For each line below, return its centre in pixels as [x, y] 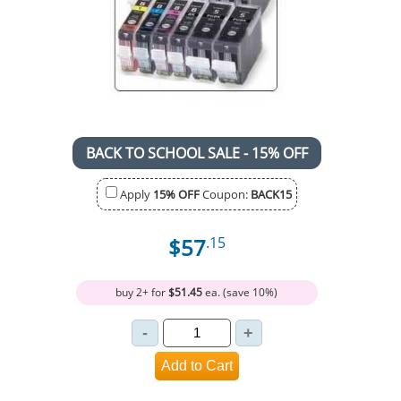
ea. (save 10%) [240, 292]
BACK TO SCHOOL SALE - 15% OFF [196, 153]
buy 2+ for [142, 292]
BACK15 [271, 194]
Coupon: [225, 194]
